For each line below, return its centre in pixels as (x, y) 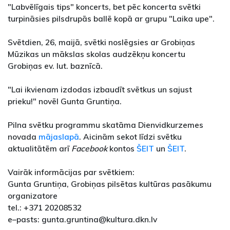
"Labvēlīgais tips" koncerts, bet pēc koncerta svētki (104, 7)
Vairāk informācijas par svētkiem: (71, 172)
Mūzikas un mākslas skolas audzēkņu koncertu (98, 54)
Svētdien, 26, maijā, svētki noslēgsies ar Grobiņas (101, 42)
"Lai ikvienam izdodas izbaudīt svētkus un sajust (100, 90)
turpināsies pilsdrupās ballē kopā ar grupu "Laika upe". (111, 19)
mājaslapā (59, 137)
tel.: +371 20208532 (45, 208)
